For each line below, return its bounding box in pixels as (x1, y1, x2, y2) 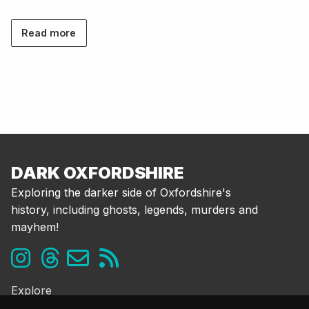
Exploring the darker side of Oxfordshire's (11, 186, 231, 200)
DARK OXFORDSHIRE (11, 163, 183, 183)
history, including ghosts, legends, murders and (11, 203, 258, 217)
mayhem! (11, 220, 59, 235)
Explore (11, 283, 52, 298)
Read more (21, 27, 77, 39)
